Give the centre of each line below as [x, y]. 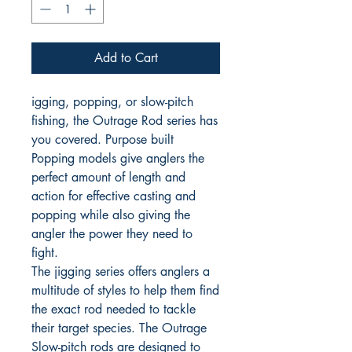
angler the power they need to [112, 234]
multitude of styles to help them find [125, 290]
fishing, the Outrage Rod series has [125, 121]
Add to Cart [126, 58]
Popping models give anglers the [118, 158]
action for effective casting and [114, 196]
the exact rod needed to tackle [114, 309]
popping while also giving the [111, 215]
